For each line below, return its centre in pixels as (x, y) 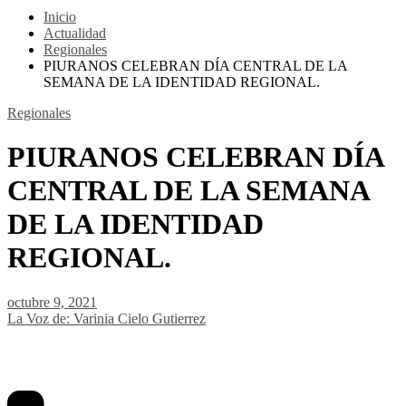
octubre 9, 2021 (52, 302)
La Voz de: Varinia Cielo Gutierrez (106, 318)
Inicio (60, 17)
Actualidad (75, 33)
